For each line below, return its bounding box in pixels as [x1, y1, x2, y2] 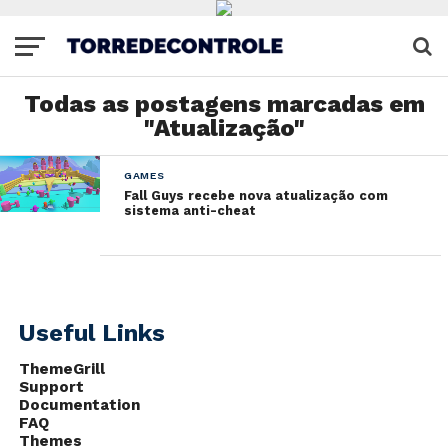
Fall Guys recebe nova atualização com [123, 188, 388, 203]
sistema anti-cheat [123, 203, 256, 218]
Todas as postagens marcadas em [23, 90, 425, 118]
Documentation [18, 396, 140, 414]
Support [18, 378, 84, 396]
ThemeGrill [18, 360, 105, 378]
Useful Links [18, 319, 165, 347]
